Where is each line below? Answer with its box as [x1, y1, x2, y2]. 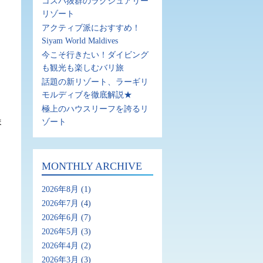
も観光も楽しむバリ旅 [42, 63, 124, 72]
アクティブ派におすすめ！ [42, 23, 140, 32]
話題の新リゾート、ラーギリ [42, 77, 149, 86]
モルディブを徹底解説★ [42, 90, 132, 99]
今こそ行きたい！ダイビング [42, 50, 149, 59]
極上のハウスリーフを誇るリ [42, 104, 149, 113]
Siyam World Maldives [42, 36, 118, 45]
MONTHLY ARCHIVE [42, 160, 142, 172]
